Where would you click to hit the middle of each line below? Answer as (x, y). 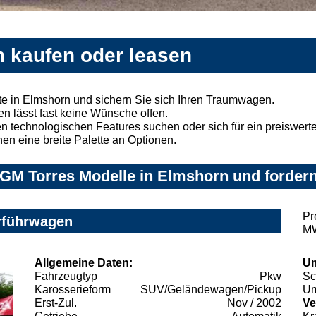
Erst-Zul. (56, 303)
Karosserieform (73, 290)
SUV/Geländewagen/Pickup (211, 290)
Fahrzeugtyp (66, 276)
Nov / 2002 (254, 303)
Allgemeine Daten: (84, 263)
